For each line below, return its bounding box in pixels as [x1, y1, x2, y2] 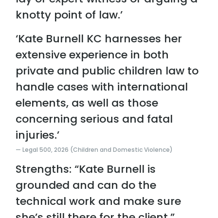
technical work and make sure [16, 193, 181, 209]
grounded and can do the [16, 177, 156, 193]
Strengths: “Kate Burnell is [16, 161, 156, 177]
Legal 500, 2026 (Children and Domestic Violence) [22, 145, 173, 154]
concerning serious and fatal [16, 111, 173, 127]
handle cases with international [16, 79, 188, 95]
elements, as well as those [16, 95, 158, 111]
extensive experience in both [16, 47, 169, 63]
